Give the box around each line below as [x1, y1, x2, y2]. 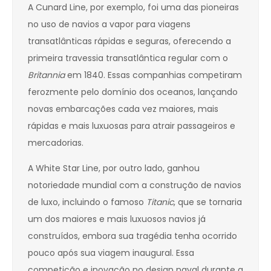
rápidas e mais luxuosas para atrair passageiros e [28, 120, 235, 132]
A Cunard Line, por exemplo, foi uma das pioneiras [28, 1, 239, 14]
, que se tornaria [174, 196, 242, 209]
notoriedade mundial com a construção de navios [28, 179, 241, 192]
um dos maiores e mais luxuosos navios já [28, 213, 206, 226]
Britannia [28, 69, 65, 82]
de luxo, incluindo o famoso [28, 196, 146, 209]
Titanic [146, 196, 174, 209]
